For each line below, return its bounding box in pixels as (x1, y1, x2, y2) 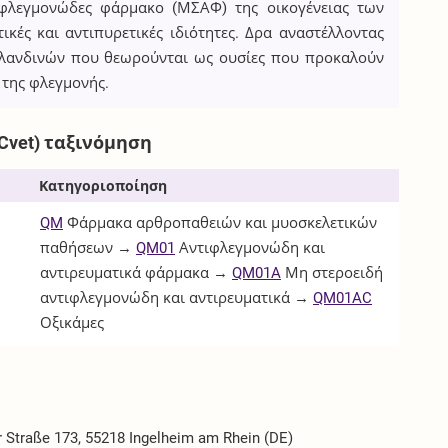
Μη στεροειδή (281, 263, 383, 282)
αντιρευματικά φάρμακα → (40, 263, 232, 282)
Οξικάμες (40, 313, 104, 332)
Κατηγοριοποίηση (39, 177, 168, 194)
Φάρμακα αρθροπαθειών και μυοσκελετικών (63, 213, 377, 232)
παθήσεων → (40, 238, 136, 257)
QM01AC (313, 288, 372, 307)
